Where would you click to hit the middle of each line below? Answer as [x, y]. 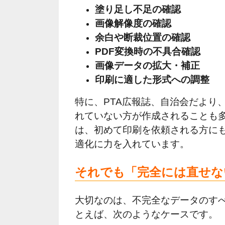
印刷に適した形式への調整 [152, 79]
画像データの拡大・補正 [147, 65]
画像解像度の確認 [133, 23]
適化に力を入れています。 [132, 144]
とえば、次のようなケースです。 [146, 214]
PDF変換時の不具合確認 [148, 51]
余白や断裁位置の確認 [143, 37]
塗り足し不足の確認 [138, 9]
